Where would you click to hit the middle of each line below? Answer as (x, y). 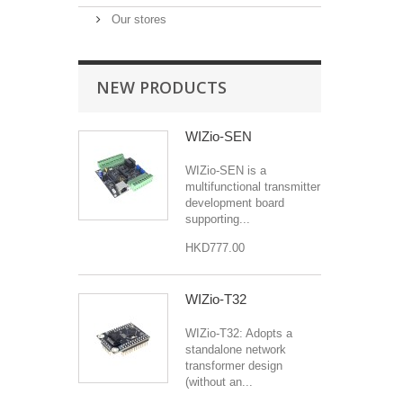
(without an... (219, 381)
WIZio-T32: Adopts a (239, 333)
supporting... (218, 219)
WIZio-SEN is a (226, 170)
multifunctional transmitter (253, 186)
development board (235, 202)
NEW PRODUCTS (161, 87)
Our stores (137, 19)
